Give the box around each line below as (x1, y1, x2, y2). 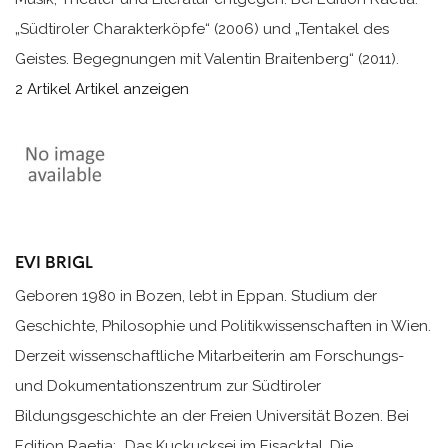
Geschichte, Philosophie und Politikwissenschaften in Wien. (15, 317, 431, 336)
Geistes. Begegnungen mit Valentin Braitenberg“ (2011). (15, 49, 399, 68)
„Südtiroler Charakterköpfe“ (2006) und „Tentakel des (15, 19, 389, 38)
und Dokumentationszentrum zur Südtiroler (15, 377, 321, 396)
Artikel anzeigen (75, 79, 189, 98)
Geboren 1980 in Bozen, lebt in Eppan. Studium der (15, 287, 377, 306)
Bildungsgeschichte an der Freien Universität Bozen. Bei (15, 407, 409, 426)
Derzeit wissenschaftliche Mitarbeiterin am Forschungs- (15, 347, 404, 366)
